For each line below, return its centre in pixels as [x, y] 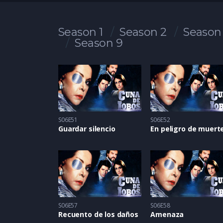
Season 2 [143, 32]
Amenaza [167, 215]
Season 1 [81, 32]
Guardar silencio [87, 129]
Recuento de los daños [98, 215]
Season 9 [99, 43]
